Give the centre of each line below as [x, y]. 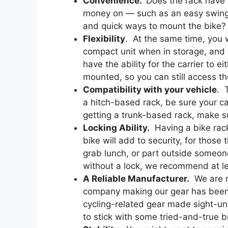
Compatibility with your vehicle [150, 89]
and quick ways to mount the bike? [154, 26]
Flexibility [104, 38]
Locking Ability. [116, 127]
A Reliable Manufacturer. [136, 178]
